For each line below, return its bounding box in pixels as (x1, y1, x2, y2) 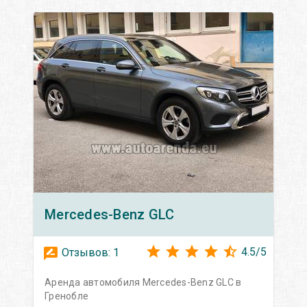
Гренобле (45, 290, 88, 302)
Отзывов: (59, 245, 113, 259)
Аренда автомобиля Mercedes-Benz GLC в (45, 276, 242, 288)
